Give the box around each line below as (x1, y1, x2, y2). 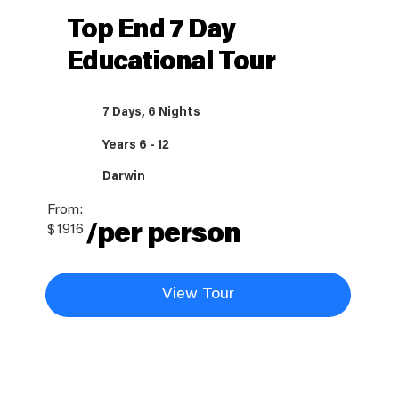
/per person (85, 220, 241, 249)
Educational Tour (66, 49, 275, 77)
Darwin (102, 170, 146, 183)
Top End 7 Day (66, 17, 235, 45)
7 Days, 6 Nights (102, 106, 201, 119)
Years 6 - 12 (102, 139, 170, 152)
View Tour (161, 286, 234, 303)
